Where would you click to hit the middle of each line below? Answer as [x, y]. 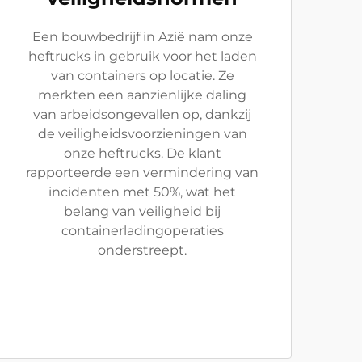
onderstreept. [142, 250]
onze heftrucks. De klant [142, 153]
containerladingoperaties [142, 230]
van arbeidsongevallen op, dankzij [142, 114]
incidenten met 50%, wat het [142, 192]
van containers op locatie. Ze [142, 75]
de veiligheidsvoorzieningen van [142, 133]
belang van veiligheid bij [142, 211]
